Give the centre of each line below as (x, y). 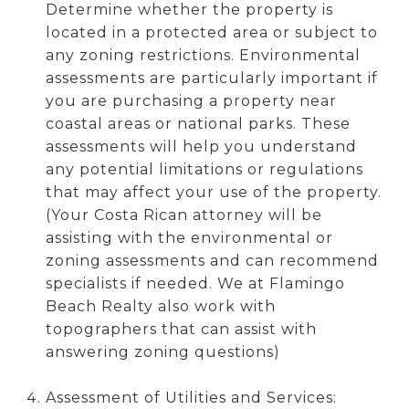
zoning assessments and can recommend (212, 260)
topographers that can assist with (181, 329)
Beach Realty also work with (160, 306)
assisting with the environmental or (189, 237)
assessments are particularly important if (211, 78)
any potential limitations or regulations (204, 169)
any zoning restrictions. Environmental (203, 55)
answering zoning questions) (163, 351)
